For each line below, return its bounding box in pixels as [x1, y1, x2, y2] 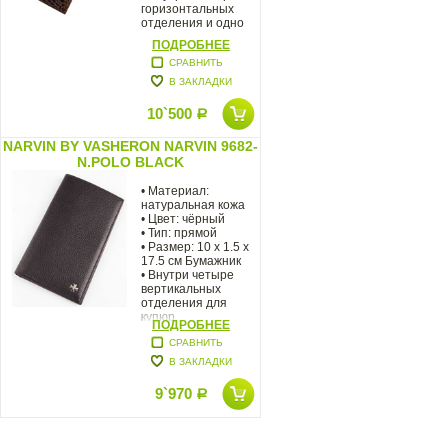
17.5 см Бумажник [141, 253, 241, 268]
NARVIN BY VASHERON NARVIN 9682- [3, 137, 258, 154]
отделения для [141, 295, 227, 310]
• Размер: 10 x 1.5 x [141, 239, 249, 254]
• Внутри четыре [141, 267, 234, 282]
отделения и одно [141, 15, 244, 30]
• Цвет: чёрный [141, 211, 225, 226]
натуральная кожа [141, 197, 245, 212]
